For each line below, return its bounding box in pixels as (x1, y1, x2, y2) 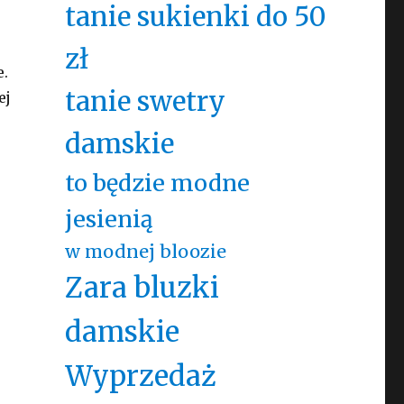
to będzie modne (64, 169, 250, 197)
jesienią (64, 205, 152, 234)
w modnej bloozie (64, 240, 226, 262)
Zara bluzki (64, 271, 219, 305)
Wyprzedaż (64, 359, 216, 393)
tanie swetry (64, 85, 225, 118)
